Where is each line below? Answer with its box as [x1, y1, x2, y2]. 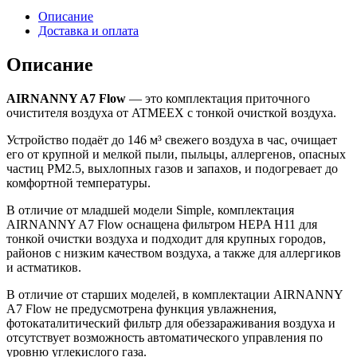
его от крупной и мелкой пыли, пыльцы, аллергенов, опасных [6, 147, 346, 161]
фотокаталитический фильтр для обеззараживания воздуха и [6, 316, 335, 330]
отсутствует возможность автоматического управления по [6, 330, 323, 344]
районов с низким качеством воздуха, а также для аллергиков [6, 245, 341, 260]
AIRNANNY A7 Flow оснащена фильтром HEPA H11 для [6, 217, 317, 231]
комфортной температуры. [6, 175, 151, 190]
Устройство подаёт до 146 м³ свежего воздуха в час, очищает [6, 132, 337, 147]
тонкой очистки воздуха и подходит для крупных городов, [6, 231, 326, 245]
